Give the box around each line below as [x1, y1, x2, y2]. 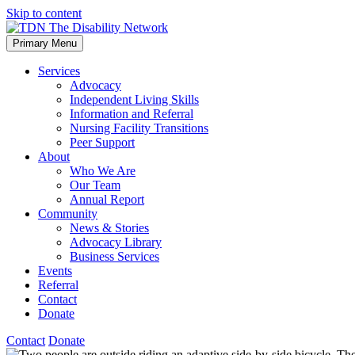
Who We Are [70, 164, 136, 177]
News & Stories [70, 221, 149, 235]
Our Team [70, 178, 120, 192]
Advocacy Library [70, 235, 162, 249]
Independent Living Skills [70, 93, 199, 106]
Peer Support [70, 136, 135, 149]
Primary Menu [13, 37, 77, 49]
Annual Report [70, 193, 144, 206]
